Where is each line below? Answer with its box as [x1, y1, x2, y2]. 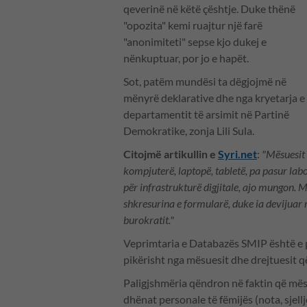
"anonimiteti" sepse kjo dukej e [123, 35, 267, 49]
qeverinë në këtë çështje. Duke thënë [123, 2, 295, 16]
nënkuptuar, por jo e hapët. [123, 51, 251, 65]
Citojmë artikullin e [123, 147, 218, 161]
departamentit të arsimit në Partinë [123, 108, 289, 121]
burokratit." [123, 213, 176, 227]
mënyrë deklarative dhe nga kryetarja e [123, 91, 305, 105]
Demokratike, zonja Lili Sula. [123, 124, 256, 138]
